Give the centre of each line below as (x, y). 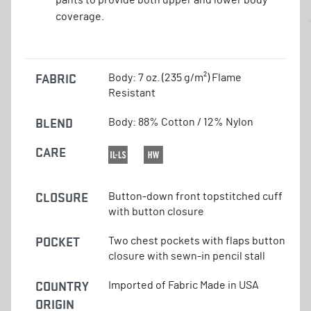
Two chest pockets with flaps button (197, 241)
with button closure (156, 211)
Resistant (132, 93)
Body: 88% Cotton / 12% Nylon (181, 122)
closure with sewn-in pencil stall (187, 256)
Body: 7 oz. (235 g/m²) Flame (175, 77)
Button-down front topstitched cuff (195, 196)
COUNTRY (62, 286)
